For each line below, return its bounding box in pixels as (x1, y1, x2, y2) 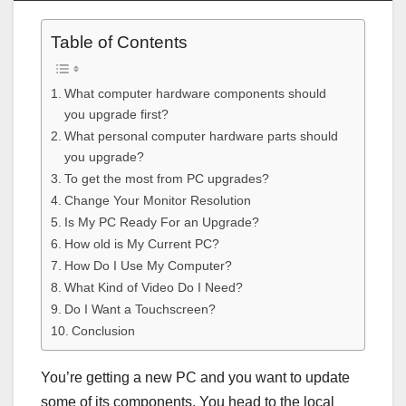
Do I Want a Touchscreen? (63, 301, 216, 316)
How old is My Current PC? (63, 236, 219, 251)
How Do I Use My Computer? (63, 257, 232, 273)
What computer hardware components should (63, 85, 326, 101)
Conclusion (71, 323, 135, 338)
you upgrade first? (63, 106, 169, 121)
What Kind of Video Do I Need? (63, 279, 243, 295)
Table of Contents (51, 33, 188, 53)
